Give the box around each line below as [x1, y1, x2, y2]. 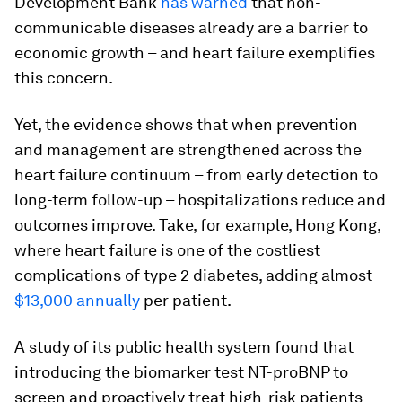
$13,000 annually [14, 290, 140, 310]
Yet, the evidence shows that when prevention [14, 114, 358, 134]
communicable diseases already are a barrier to [14, 17, 368, 37]
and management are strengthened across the [14, 139, 362, 159]
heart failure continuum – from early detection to [14, 164, 378, 184]
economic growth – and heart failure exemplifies [14, 42, 375, 62]
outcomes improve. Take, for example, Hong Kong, [14, 214, 380, 234]
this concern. [14, 67, 113, 87]
